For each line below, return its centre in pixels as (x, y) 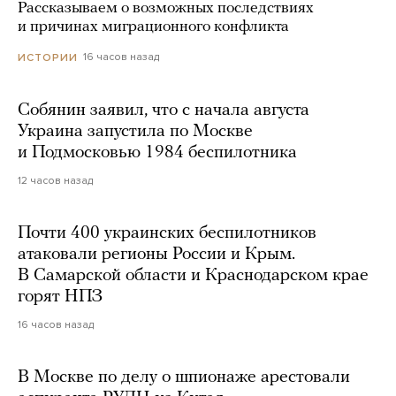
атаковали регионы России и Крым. (156, 254)
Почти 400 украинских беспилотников (167, 233)
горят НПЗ (60, 297)
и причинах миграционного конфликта (153, 27)
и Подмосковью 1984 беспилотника (157, 152)
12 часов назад (55, 180)
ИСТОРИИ (48, 57)
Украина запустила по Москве (135, 131)
